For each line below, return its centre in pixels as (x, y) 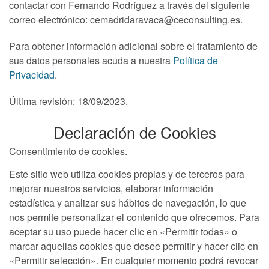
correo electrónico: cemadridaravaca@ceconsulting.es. (126, 20)
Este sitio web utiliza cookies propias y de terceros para (127, 174)
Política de (195, 60)
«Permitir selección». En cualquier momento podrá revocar (134, 261)
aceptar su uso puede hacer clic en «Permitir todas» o (123, 232)
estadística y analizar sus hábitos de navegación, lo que (128, 203)
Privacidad (32, 75)
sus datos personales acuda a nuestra (91, 60)
